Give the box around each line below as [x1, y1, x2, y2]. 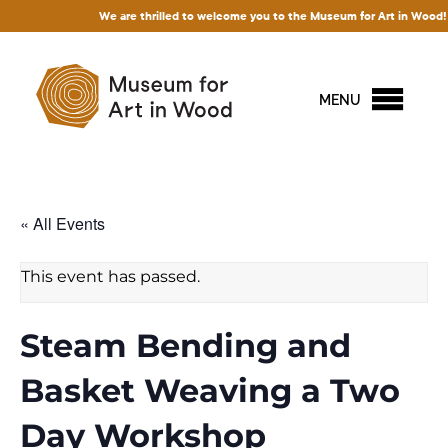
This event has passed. [21, 267, 200, 286]
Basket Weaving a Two [20, 371, 400, 410]
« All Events [20, 212, 105, 235]
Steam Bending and [20, 326, 351, 365]
